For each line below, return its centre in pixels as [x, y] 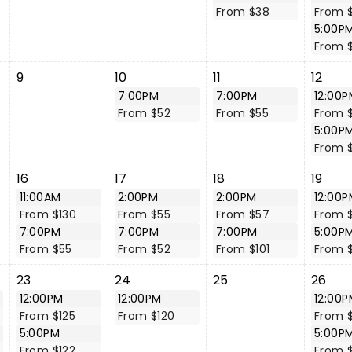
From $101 [243, 249]
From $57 [243, 214]
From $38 [243, 12]
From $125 [48, 316]
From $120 [146, 316]
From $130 [48, 214]
